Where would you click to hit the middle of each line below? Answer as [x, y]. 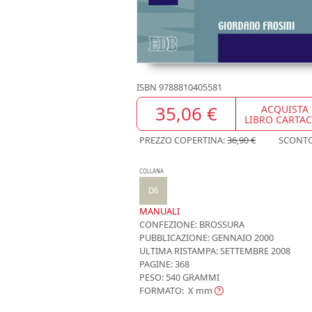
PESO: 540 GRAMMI [179, 278]
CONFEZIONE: [168, 225]
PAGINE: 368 [164, 264]
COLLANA [151, 172]
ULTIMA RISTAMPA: [179, 251]
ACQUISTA [285, 109]
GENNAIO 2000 [242, 238]
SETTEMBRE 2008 [254, 251]
